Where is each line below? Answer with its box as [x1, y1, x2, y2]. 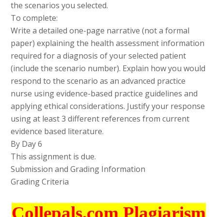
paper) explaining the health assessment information [11, 38, 205, 49]
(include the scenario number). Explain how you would [11, 63, 206, 74]
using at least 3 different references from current [11, 113, 190, 124]
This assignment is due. [11, 151, 96, 162]
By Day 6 [11, 139, 43, 150]
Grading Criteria [11, 176, 69, 187]
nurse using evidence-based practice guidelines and [11, 88, 198, 99]
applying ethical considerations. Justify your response [11, 101, 205, 112]
